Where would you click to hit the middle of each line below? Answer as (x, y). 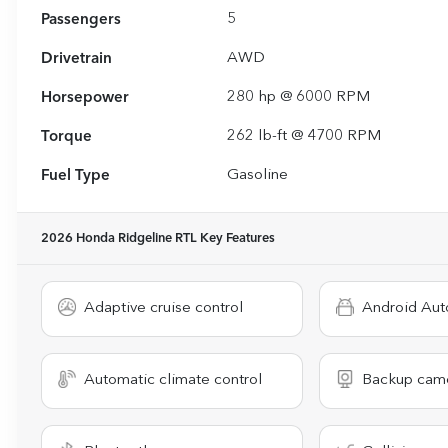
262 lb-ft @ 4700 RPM (304, 137)
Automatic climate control (173, 381)
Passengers (81, 20)
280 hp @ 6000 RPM (299, 98)
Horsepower (85, 98)
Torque (66, 137)
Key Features (236, 239)
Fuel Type (75, 176)
